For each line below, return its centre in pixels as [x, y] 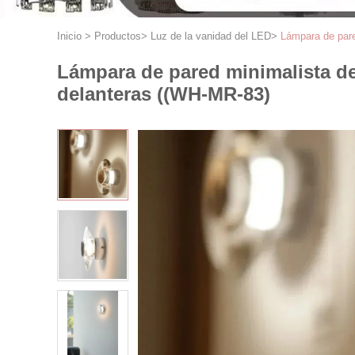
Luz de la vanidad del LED [211, 36]
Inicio [69, 36]
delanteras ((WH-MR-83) [164, 94]
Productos [118, 36]
